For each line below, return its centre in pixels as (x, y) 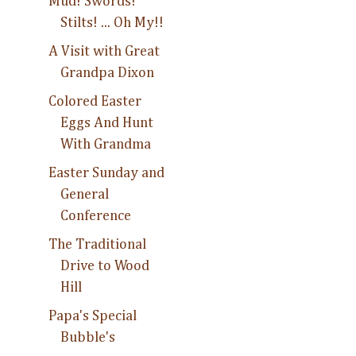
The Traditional (97, 244)
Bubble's (87, 337)
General (84, 194)
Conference (95, 216)
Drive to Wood (104, 266)
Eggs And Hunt (106, 123)
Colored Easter (95, 101)
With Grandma (105, 144)
